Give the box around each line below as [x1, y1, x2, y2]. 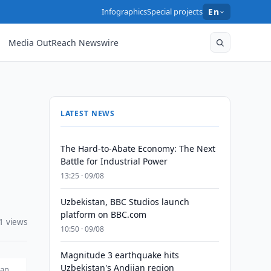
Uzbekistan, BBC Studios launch [60, 196, 189, 207]
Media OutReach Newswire [8, 36, 119, 48]
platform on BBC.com [60, 209, 146, 220]
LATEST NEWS [60, 108, 116, 119]
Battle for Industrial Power [60, 155, 168, 167]
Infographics [102, 6, 148, 17]
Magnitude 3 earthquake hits [60, 249, 179, 261]
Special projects [147, 6, 203, 17]
